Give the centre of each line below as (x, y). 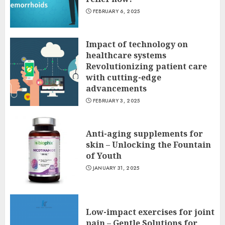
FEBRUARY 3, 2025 (116, 101)
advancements (116, 88)
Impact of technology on (137, 44)
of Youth (104, 156)
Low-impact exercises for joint (150, 212)
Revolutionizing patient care (146, 66)
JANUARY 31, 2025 (116, 168)
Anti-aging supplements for (144, 134)
